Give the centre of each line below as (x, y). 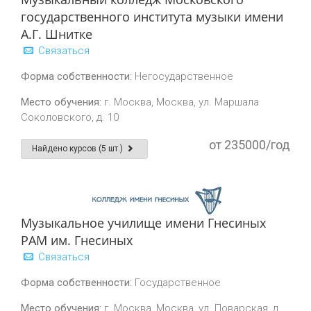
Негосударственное (183, 76)
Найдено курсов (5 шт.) (78, 149)
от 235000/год (250, 145)
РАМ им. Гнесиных (77, 240)
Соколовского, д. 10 (70, 117)
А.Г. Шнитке (57, 34)
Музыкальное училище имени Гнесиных (143, 223)
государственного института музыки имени (152, 17)
